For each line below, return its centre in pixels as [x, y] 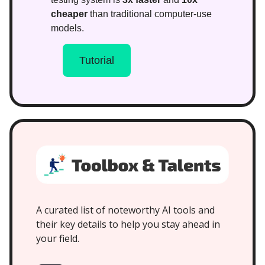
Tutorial [97, 61]
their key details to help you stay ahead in [128, 224]
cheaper [69, 14]
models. [67, 28]
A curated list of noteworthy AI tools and [125, 210]
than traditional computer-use [150, 14]
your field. [58, 239]
